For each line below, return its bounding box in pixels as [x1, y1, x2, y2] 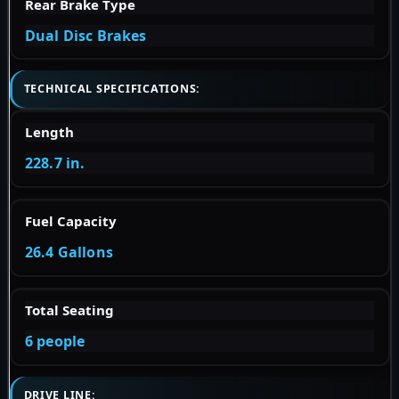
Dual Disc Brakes [25, 25, 147, 45]
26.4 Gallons [25, 242, 113, 263]
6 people [25, 331, 85, 352]
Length [25, 123, 74, 142]
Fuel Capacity [25, 212, 117, 231]
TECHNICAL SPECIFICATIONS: [23, 81, 208, 97]
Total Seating [25, 301, 114, 320]
